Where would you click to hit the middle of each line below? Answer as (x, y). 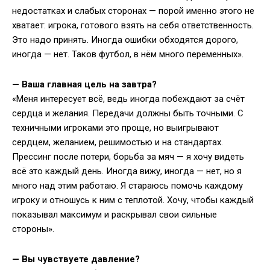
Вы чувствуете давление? (81, 259)
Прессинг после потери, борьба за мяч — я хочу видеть (128, 157)
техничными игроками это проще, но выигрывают (115, 128)
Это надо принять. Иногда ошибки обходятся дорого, (125, 40)
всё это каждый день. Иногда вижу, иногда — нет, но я (127, 171)
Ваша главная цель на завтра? (89, 85)
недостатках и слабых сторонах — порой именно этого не (133, 11)
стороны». (33, 229)
